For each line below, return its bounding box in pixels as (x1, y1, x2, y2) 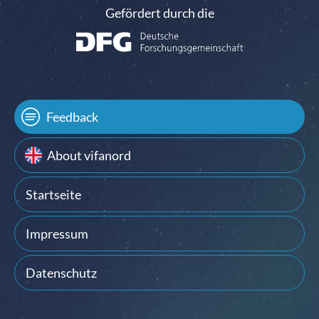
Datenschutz (26, 265, 97, 281)
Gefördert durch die (105, 5, 214, 21)
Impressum (26, 226, 88, 241)
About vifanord (47, 147, 131, 163)
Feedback (46, 109, 98, 125)
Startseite (26, 187, 81, 202)
